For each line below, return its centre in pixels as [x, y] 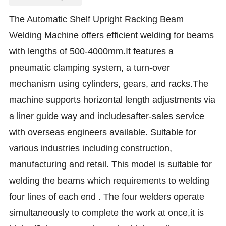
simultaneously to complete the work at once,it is [107, 213]
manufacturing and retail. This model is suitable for [111, 165]
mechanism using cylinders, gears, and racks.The [109, 84]
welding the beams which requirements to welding [109, 181]
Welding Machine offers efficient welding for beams [112, 36]
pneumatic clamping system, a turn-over [90, 68]
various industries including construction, [91, 149]
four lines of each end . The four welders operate [107, 197]
